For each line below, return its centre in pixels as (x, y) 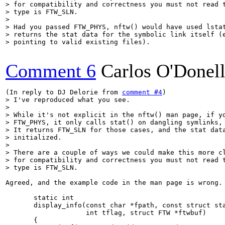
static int (40, 198)
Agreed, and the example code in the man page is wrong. (114, 183)
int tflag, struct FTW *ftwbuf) (106, 213)
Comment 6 (51, 71)
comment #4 (142, 92)
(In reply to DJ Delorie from (64, 92)
